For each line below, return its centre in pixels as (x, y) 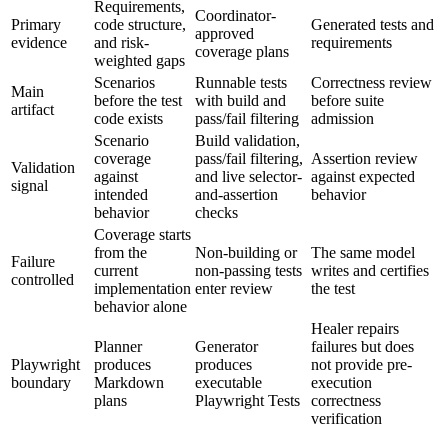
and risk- (121, 42)
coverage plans (242, 51)
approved (224, 33)
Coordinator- (235, 15)
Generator (226, 346)
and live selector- (248, 176)
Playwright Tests (247, 400)
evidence (39, 42)
